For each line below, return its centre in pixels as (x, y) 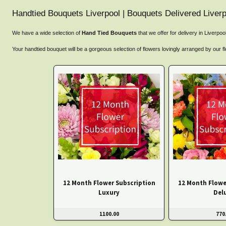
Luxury (109, 192)
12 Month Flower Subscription (109, 182)
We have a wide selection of (47, 33)
